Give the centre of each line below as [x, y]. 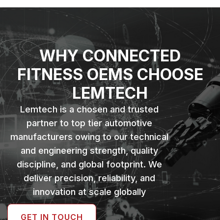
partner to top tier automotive [90, 123]
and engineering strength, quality [90, 151]
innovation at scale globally [90, 192]
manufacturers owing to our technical [90, 137]
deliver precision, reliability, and [90, 178]
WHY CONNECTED [110, 56]
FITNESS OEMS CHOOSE [110, 74]
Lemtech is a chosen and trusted [90, 109]
